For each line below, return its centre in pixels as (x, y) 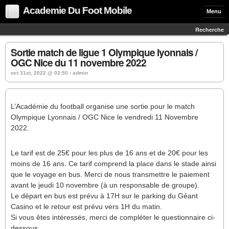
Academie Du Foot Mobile (77, 10)
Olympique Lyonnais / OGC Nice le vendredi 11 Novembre (105, 117)
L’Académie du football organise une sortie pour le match (103, 106)
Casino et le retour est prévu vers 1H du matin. (86, 207)
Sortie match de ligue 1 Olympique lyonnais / (104, 52)
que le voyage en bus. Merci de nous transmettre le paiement (110, 174)
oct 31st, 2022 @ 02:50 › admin (49, 73)
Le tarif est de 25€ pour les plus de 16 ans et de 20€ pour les (109, 153)
